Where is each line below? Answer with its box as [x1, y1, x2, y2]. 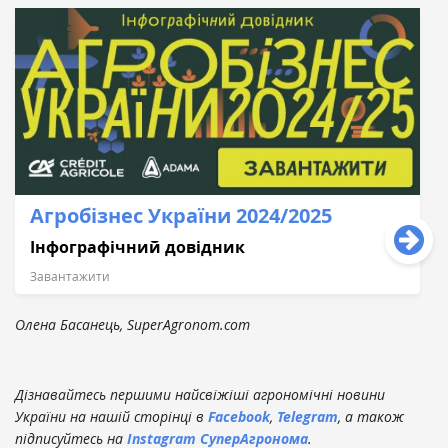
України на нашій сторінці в [15, 406, 208, 426]
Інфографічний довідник [30, 235, 245, 258]
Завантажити [30, 267, 110, 284]
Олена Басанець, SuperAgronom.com [15, 314, 250, 334]
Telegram [277, 406, 338, 426]
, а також [338, 406, 404, 426]
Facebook [208, 406, 270, 426]
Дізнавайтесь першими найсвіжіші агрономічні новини [15, 384, 385, 404]
